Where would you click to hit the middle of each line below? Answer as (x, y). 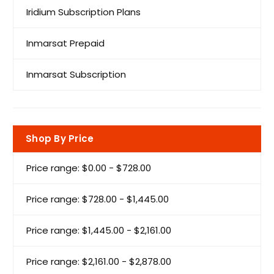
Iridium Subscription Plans (83, 12)
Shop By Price (60, 138)
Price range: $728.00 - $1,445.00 (98, 199)
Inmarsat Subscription (76, 74)
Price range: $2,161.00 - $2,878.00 (99, 261)
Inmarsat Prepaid (65, 43)
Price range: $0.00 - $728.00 (89, 168)
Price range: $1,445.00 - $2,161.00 (99, 230)
